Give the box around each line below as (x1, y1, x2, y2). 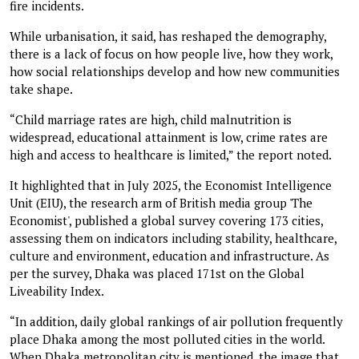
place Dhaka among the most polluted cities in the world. (10, 330, 325, 347)
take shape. (10, 80, 73, 97)
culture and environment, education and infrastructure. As (10, 247, 329, 264)
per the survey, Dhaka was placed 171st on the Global (10, 264, 305, 281)
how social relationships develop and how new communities (10, 63, 340, 79)
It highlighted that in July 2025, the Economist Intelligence (10, 176, 332, 193)
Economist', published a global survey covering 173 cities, (10, 212, 323, 228)
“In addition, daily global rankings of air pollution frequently (10, 313, 343, 329)
